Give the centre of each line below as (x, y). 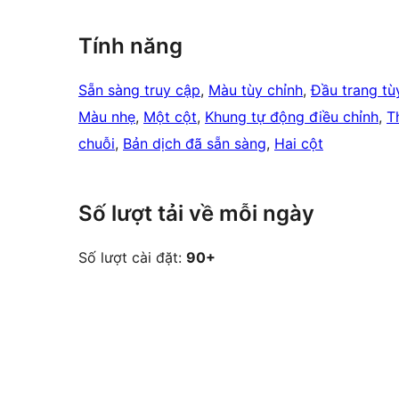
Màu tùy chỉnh (256, 90)
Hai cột (299, 144)
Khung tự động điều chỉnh (292, 117)
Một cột (170, 117)
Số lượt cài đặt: (132, 258)
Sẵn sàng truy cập (139, 90)
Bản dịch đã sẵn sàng (195, 144)
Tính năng (130, 46)
